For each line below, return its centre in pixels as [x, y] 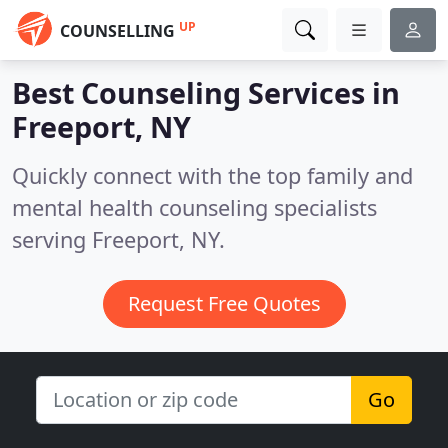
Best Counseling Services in [206, 92]
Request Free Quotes [224, 303]
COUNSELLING [117, 31]
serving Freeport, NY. [118, 239]
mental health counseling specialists [194, 207]
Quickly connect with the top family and [212, 175]
